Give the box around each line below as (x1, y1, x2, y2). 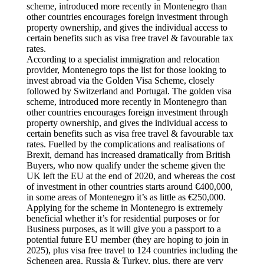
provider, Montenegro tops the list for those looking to (26, 65, 226, 75)
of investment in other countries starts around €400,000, (26, 181, 233, 192)
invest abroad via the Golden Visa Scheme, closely (26, 75, 214, 85)
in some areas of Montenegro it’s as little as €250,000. (26, 192, 226, 202)
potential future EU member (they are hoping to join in (26, 235, 229, 245)
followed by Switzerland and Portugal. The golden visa (26, 86, 232, 96)
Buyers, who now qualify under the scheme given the (26, 160, 225, 170)
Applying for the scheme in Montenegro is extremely (26, 203, 223, 213)
